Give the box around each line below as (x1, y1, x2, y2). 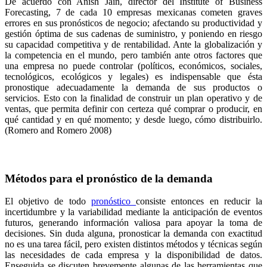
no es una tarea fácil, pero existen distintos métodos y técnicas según (5, 239, 262, 250)
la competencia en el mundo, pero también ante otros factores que (5, 50, 262, 60)
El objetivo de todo (5, 196, 91, 207)
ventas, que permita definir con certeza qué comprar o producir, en (5, 104, 262, 114)
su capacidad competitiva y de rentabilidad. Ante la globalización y (5, 39, 262, 49)
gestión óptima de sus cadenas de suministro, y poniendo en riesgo (5, 29, 262, 39)
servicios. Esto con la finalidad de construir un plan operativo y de (5, 93, 262, 103)
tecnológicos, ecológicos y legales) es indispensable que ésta (5, 72, 262, 82)
